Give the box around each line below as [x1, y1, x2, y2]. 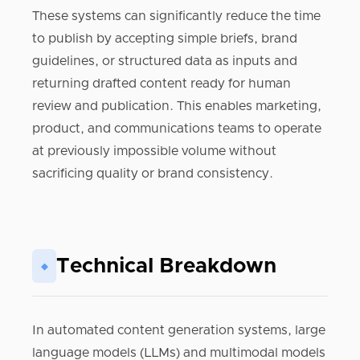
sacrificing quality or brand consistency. [32, 167, 273, 180]
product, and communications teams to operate [32, 122, 321, 135]
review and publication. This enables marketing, [32, 100, 321, 112]
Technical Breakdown [56, 256, 276, 276]
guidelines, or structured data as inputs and [32, 55, 297, 67]
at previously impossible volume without [32, 145, 276, 157]
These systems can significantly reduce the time [32, 10, 321, 22]
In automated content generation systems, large [32, 324, 325, 337]
